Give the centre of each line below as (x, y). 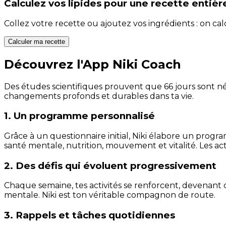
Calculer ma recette (37, 41)
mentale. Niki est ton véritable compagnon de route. (110, 195)
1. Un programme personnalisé (79, 116)
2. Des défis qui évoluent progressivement (110, 165)
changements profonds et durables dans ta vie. (99, 96)
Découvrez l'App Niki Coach (93, 64)
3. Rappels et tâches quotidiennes (90, 215)
